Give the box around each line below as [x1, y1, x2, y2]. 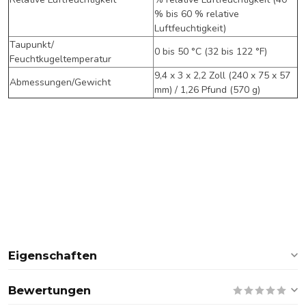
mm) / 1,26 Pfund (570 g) [154, 83, 260, 96]
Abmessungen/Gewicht [10, 75, 111, 89]
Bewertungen [8, 283, 91, 297]
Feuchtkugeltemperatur [10, 52, 111, 66]
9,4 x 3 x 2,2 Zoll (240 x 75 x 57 [154, 68, 290, 82]
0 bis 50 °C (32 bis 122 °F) [154, 44, 267, 58]
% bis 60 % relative [154, 7, 239, 20]
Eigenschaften [8, 249, 97, 262]
